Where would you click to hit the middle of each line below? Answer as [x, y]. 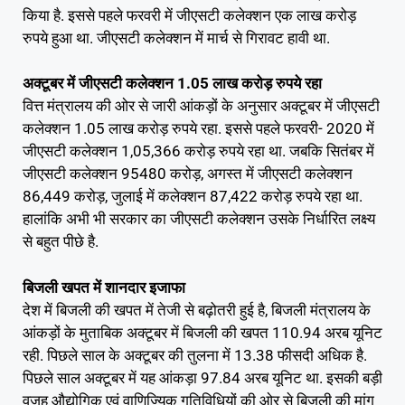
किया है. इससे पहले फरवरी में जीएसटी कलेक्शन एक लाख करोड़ [189, 15]
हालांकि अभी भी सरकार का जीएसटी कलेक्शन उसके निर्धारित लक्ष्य [199, 219]
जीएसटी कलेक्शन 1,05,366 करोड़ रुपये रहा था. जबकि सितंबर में [198, 151]
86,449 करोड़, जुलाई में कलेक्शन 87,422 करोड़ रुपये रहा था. [193, 197]
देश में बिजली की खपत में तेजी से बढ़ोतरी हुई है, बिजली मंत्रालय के [197, 310]
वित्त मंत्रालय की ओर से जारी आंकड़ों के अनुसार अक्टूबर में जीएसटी [201, 106]
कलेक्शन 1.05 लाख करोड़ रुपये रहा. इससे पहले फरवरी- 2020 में [198, 129]
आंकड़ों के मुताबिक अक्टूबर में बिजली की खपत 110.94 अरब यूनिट [202, 332]
